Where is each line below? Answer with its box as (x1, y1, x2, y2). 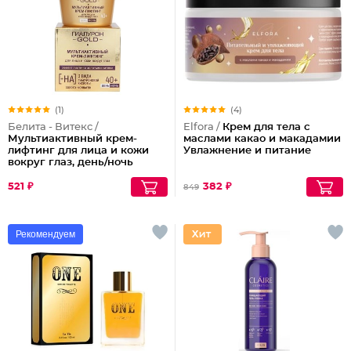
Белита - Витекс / (8, 122, 99, 132)
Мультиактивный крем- (8, 134, 137, 144)
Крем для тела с (223, 122, 310, 132)
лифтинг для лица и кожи (8, 146, 149, 156)
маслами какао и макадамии (183, 134, 341, 144)
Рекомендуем (16, 229, 75, 240)
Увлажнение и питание (183, 146, 311, 156)
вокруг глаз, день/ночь (8, 157, 133, 168)
